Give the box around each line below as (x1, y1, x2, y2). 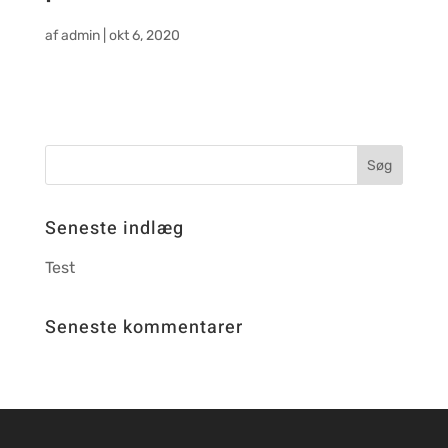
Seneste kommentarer (44, 314, 243, 342)
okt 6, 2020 (108, 27, 180, 45)
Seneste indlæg (44, 215, 184, 243)
